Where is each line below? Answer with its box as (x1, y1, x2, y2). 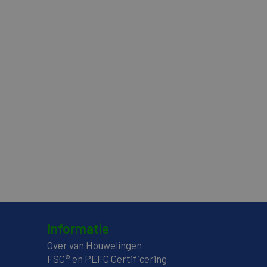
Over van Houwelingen (46, 238, 142, 251)
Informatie (46, 219, 109, 237)
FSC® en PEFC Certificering (46, 252, 167, 265)
